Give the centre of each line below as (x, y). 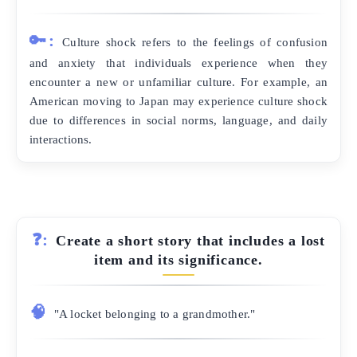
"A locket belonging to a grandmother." (155, 313)
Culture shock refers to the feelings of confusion (195, 41)
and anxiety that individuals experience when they (178, 62)
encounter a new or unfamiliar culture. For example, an (178, 81)
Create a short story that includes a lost (190, 240)
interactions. (61, 139)
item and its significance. (178, 259)
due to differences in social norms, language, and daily (178, 120)
